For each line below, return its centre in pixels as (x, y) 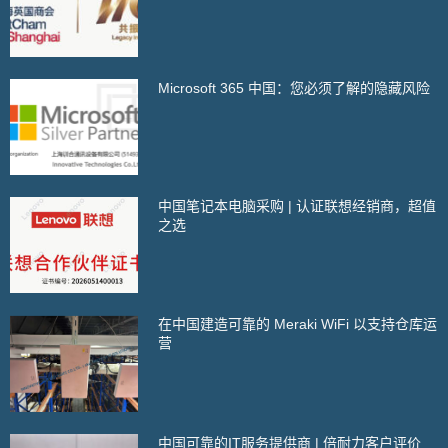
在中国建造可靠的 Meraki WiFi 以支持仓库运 (298, 324)
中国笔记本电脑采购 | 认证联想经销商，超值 (297, 206)
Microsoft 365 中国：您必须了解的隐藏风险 (294, 87)
